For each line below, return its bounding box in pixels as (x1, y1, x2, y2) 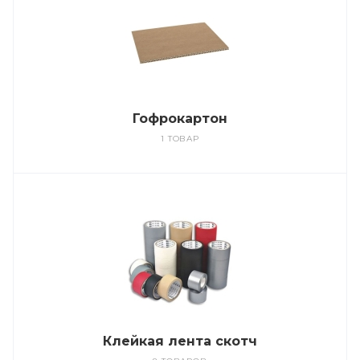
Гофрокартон (133, 111, 227, 126)
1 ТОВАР (161, 133, 199, 144)
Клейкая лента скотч (103, 333, 257, 349)
